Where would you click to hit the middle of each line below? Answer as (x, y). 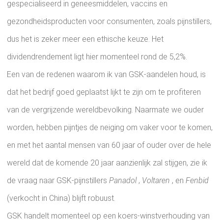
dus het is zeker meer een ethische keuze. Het (85, 39)
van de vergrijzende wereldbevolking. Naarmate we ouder (105, 110)
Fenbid (197, 181)
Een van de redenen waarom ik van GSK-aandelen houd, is (106, 75)
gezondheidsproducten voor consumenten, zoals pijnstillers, (109, 22)
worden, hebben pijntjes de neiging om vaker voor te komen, (110, 128)
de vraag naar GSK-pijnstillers (58, 181)
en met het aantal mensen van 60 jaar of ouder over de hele (109, 145)
